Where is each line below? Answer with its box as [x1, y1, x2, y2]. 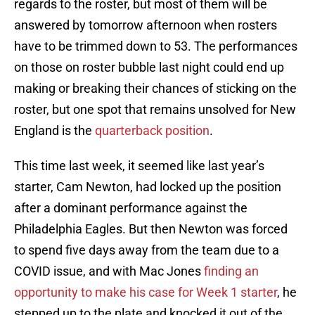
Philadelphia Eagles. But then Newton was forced [14, 221, 288, 237]
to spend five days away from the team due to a [14, 243, 279, 258]
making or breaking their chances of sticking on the [14, 81, 297, 96]
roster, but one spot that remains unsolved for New [14, 102, 296, 117]
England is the [14, 123, 95, 139]
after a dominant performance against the [14, 200, 247, 216]
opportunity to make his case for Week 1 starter [14, 285, 277, 300]
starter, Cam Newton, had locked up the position [14, 179, 281, 195]
